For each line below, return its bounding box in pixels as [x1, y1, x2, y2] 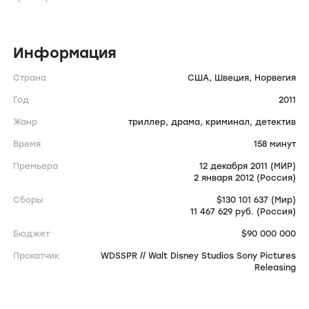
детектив [255, 117, 296, 128]
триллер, [128, 117, 171, 128]
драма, [171, 117, 206, 128]
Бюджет [13, 229, 50, 239]
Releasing [255, 263, 296, 273]
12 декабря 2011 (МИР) [199, 161, 296, 172]
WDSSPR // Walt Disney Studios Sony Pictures [101, 251, 296, 261]
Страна [13, 73, 46, 83]
